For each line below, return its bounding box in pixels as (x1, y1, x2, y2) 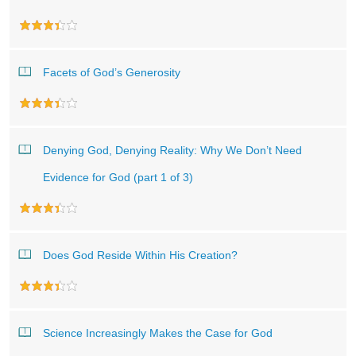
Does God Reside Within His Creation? (43, 249, 238, 261)
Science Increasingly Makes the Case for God (43, 327, 273, 339)
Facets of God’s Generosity (43, 66, 180, 79)
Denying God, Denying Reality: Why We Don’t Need (43, 144, 302, 157)
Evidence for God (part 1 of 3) (43, 171, 193, 184)
